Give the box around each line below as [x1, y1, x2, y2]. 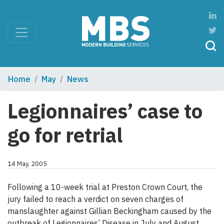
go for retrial [7, 122, 122, 148]
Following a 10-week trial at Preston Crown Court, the [7, 182, 202, 192]
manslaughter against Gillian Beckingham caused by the [7, 206, 211, 216]
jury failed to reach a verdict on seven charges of [7, 194, 183, 204]
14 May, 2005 [7, 159, 47, 168]
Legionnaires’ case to [7, 98, 202, 124]
